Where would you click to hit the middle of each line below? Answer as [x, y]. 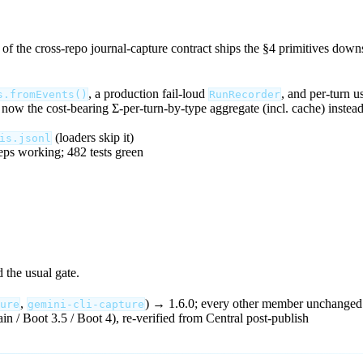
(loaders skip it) [93, 137]
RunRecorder [245, 94]
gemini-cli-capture [86, 305]
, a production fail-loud [148, 93]
